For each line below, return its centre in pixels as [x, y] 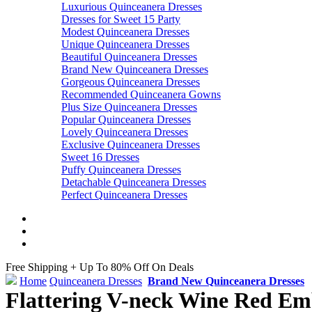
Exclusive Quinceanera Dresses [131, 145]
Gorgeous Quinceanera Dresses [131, 82]
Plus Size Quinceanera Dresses [129, 107]
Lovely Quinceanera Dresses [125, 132]
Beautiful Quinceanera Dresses [129, 57]
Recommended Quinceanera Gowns [141, 95]
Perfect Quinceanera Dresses [124, 195]
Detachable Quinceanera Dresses [134, 182]
